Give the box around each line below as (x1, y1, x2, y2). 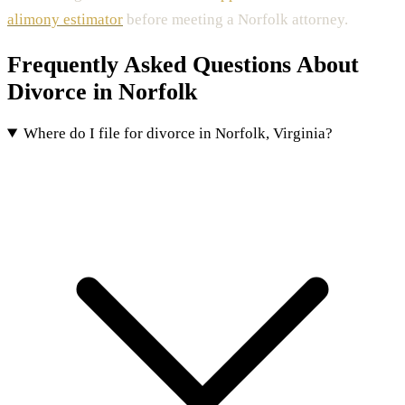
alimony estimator (7, 10, 123, 28)
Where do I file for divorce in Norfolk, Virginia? (24, 124, 334, 142)
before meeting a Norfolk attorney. (123, 10, 348, 28)
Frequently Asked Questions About (7, 51, 359, 78)
